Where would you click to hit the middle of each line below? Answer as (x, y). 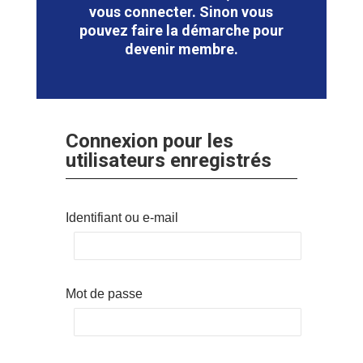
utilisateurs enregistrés (168, 161)
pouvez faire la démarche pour (181, 31)
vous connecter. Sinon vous (181, 12)
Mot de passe (104, 294)
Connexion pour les (149, 141)
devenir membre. (181, 49)
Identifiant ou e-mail (122, 218)
